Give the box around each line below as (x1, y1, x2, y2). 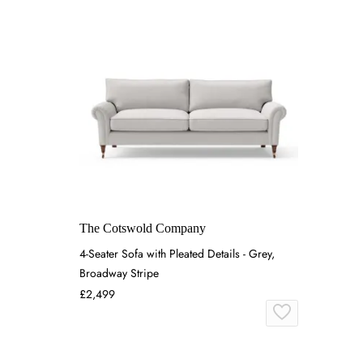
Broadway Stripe (79, 265, 159, 282)
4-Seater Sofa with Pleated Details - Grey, (79, 246, 275, 263)
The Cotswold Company (79, 221, 206, 236)
